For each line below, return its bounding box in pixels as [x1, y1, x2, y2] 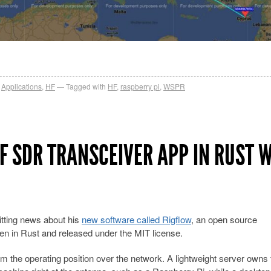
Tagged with [66, 80, 106, 91]
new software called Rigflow [82, 212, 191, 226]
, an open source [191, 212, 257, 226]
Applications [1, 80, 42, 91]
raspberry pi [120, 80, 160, 91]
